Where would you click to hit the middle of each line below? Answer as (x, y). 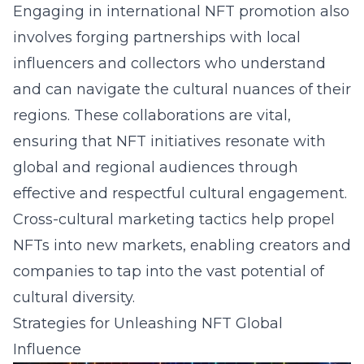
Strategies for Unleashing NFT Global (148, 323)
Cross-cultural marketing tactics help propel (174, 219)
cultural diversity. (74, 297)
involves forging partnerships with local (157, 37)
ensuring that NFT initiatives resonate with (169, 141)
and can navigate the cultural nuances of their (182, 89)
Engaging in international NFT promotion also (181, 11)
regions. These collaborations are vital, (152, 115)
